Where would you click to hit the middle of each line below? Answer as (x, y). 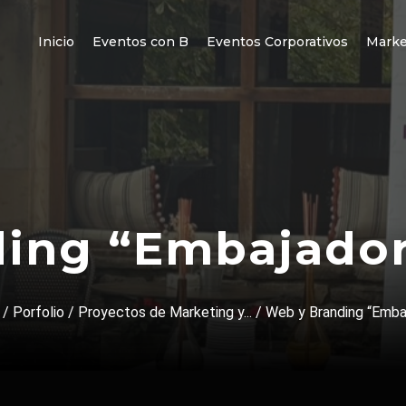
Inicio (56, 42)
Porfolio (38, 312)
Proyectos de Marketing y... (164, 312)
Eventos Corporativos (277, 42)
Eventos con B (140, 42)
